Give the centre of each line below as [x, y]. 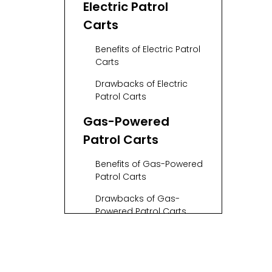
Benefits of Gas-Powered [149, 164]
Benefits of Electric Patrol [148, 49]
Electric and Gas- [137, 254]
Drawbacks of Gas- [138, 199]
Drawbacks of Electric [141, 84]
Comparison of [130, 236]
